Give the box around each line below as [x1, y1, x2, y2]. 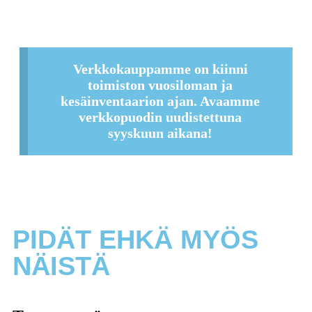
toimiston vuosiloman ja [88, 77, 233, 93]
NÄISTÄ [13, 251, 110, 281]
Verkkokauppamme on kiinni [72, 61, 248, 77]
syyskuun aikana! [108, 125, 213, 141]
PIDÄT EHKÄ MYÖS [13, 224, 258, 255]
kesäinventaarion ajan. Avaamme [61, 93, 260, 109]
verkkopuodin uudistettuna [79, 109, 242, 125]
